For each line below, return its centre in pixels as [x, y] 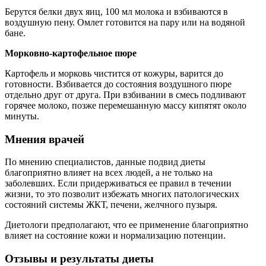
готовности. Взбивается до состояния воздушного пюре [118, 84]
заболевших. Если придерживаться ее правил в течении [118, 183]
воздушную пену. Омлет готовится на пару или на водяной [125, 22]
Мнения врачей [45, 139]
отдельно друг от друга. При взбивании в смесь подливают [125, 94]
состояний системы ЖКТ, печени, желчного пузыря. [111, 205]
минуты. [22, 116]
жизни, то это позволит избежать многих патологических [122, 194]
